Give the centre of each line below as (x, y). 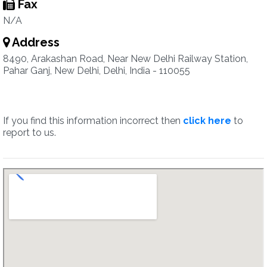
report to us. (30, 133)
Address (35, 42)
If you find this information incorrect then (93, 121)
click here (207, 121)
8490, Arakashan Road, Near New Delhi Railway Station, (125, 59)
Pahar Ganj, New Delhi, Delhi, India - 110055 (97, 71)
